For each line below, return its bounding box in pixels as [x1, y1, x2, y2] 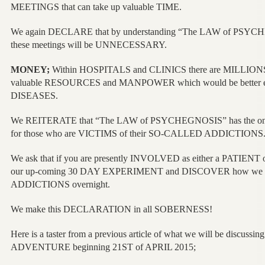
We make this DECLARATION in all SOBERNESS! [10, 203, 212, 214]
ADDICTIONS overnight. [10, 179, 110, 189]
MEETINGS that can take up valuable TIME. [10, 1, 182, 12]
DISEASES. [10, 90, 58, 101]
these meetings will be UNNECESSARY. [10, 39, 167, 50]
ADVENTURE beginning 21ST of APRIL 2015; [10, 241, 196, 252]
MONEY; [10, 64, 50, 75]
